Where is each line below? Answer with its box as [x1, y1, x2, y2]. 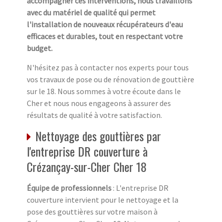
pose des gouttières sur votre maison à [27, 207, 158, 217]
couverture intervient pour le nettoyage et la [27, 195, 178, 205]
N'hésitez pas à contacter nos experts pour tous [27, 62, 189, 73]
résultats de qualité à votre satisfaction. [27, 110, 162, 120]
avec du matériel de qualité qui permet [27, 7, 156, 18]
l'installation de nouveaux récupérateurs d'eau [27, 19, 183, 30]
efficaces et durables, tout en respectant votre [27, 31, 183, 42]
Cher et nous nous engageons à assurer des [27, 98, 171, 109]
